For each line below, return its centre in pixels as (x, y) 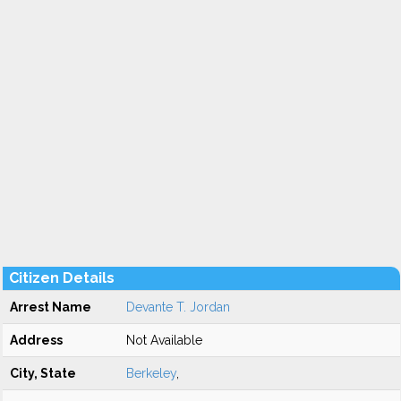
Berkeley (151, 373)
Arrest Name (51, 307)
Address (36, 340)
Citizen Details (62, 278)
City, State (43, 373)
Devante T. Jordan (178, 307)
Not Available (164, 340)
